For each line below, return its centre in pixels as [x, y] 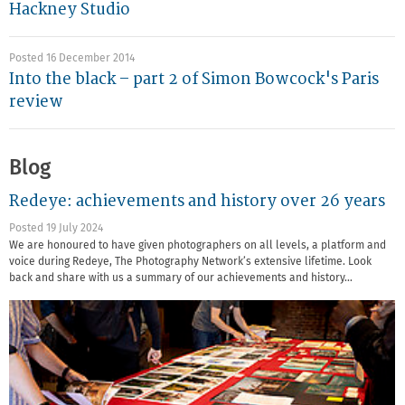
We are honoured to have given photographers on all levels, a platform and [198, 246]
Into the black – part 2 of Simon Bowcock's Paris [194, 80]
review [36, 102]
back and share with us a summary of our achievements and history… [181, 279]
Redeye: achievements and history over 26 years [197, 201]
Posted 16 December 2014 [72, 59]
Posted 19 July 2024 [56, 229]
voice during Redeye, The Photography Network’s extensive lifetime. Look [190, 263]
